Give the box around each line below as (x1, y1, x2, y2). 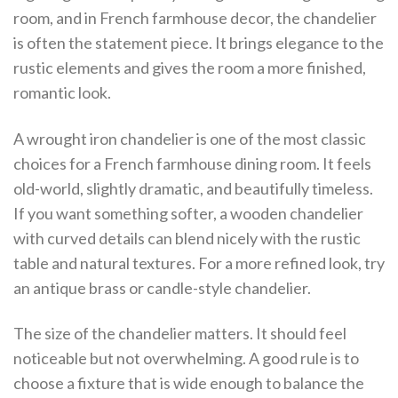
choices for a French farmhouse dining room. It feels (13, 153, 371, 173)
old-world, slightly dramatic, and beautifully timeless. (13, 178, 373, 198)
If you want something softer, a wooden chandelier (13, 203, 363, 223)
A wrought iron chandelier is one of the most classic (13, 128, 366, 148)
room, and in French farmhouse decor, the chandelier (13, 8, 377, 28)
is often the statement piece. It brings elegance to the (13, 33, 384, 53)
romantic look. (13, 83, 111, 103)
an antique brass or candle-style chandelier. (13, 277, 311, 298)
